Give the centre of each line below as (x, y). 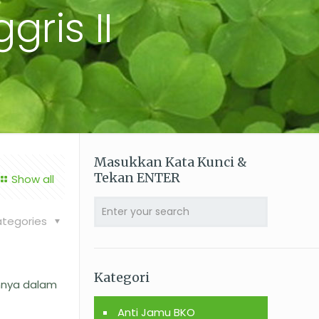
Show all (33, 179)
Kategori (121, 277)
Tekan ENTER (137, 178)
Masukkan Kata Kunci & (170, 162)
